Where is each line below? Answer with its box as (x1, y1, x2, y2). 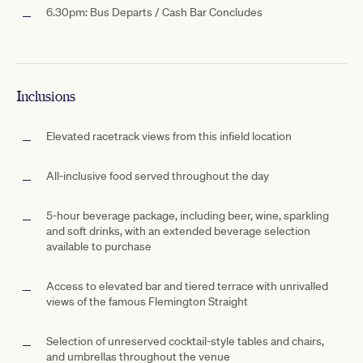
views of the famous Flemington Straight (46, 293, 248, 309)
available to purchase (46, 238, 152, 254)
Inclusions (16, 87, 75, 105)
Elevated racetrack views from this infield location (46, 128, 292, 143)
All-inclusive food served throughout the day (46, 168, 269, 183)
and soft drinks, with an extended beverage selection (46, 223, 310, 238)
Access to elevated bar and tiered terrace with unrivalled (46, 278, 328, 293)
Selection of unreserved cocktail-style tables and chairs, (46, 333, 324, 348)
